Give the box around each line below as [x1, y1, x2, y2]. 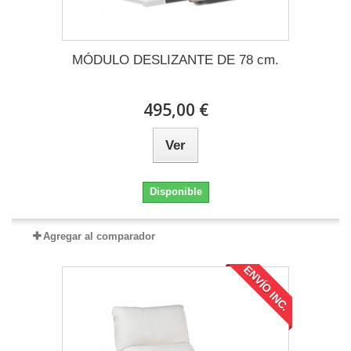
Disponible [149, 185, 202, 197]
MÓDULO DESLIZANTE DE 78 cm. [72, 52, 279, 67]
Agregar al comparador [42, 230, 155, 242]
